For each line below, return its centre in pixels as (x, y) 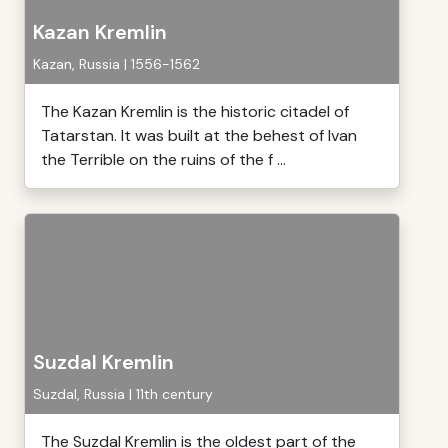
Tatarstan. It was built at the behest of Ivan (199, 135)
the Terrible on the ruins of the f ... (163, 159)
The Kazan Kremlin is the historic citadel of (195, 111)
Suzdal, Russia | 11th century (123, 394)
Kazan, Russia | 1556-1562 (116, 64)
